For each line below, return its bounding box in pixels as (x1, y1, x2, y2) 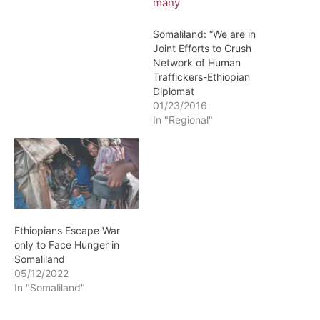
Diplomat (153, 85, 194, 97)
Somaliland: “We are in (153, 28, 256, 40)
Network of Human (153, 56, 241, 69)
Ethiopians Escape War (14, 224, 120, 237)
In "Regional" (153, 114, 213, 126)
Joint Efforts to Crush (153, 42, 251, 54)
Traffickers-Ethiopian (153, 71, 250, 83)
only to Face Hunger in (14, 239, 119, 251)
